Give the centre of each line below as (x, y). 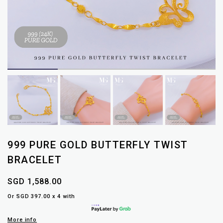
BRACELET (35, 160)
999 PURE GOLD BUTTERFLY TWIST (98, 145)
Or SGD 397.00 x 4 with (41, 197)
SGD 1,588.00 (35, 182)
